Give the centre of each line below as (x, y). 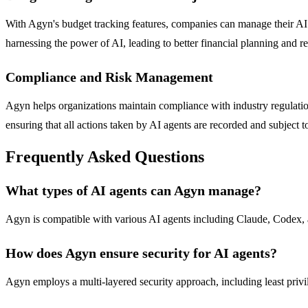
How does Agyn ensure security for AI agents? (141, 253)
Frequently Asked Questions (105, 157)
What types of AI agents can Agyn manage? (133, 191)
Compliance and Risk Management (109, 77)
